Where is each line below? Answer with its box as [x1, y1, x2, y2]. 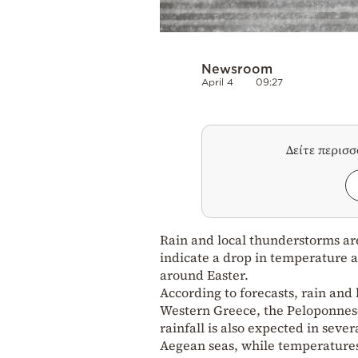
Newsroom [201, 62, 272, 77]
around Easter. [160, 266, 249, 284]
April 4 [201, 77, 233, 88]
